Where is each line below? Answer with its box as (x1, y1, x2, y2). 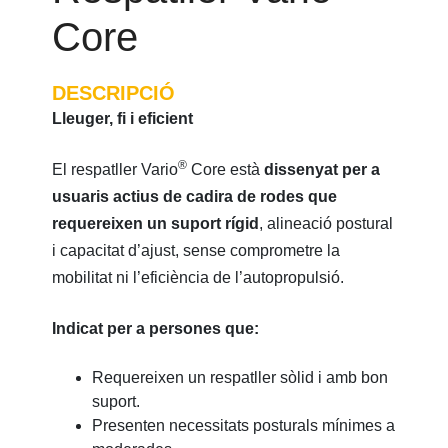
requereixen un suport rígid (52, 215, 260, 232)
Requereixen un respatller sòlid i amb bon (92, 369, 389, 386)
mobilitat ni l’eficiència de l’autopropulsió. (52, 269, 345, 286)
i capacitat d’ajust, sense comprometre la (52, 242, 341, 259)
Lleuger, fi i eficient (52, 110, 194, 127)
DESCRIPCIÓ (52, 82, 176, 104)
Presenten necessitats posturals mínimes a (92, 417, 396, 434)
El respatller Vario (52, 161, 179, 178)
